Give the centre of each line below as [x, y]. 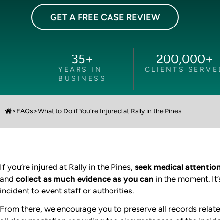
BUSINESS [82, 78]
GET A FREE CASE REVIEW [105, 17]
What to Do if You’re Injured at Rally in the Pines [110, 111]
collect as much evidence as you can [84, 179]
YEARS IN [81, 69]
